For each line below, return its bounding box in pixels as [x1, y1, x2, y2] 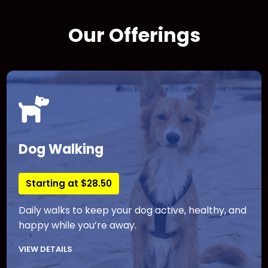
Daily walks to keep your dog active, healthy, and [19, 203, 247, 218]
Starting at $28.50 [26, 177, 112, 190]
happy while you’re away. [19, 218, 137, 233]
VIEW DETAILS [19, 243, 73, 255]
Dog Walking [19, 140, 104, 159]
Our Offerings [68, 22, 200, 49]
